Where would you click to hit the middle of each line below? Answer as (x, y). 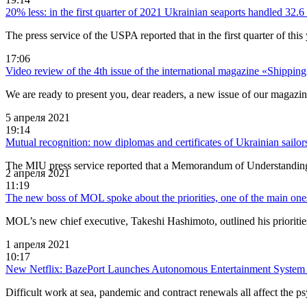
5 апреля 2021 (38, 117)
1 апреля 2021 (38, 244)
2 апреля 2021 (38, 173)
